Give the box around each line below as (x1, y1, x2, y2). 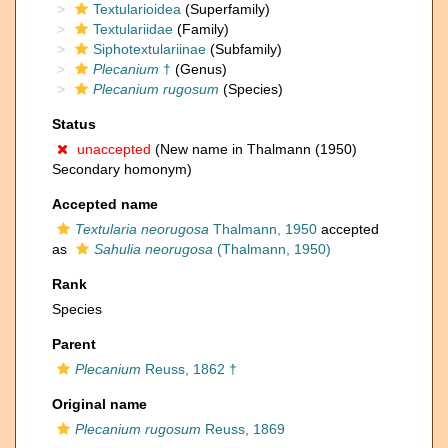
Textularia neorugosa (75, 221, 209, 237)
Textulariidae (93, 21, 173, 37)
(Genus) (171, 61, 227, 77)
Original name (52, 396, 147, 412)
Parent (52, 336, 96, 352)
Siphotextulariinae (93, 41, 206, 57)
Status (52, 116, 96, 132)
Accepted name (52, 196, 158, 212)
